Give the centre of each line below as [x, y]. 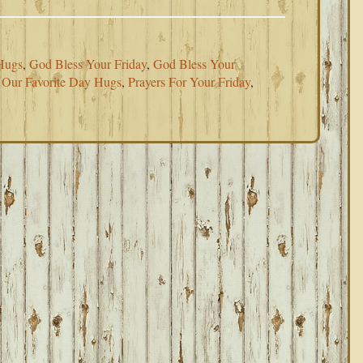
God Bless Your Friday [88, 64]
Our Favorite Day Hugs [62, 81]
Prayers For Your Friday [189, 81]
